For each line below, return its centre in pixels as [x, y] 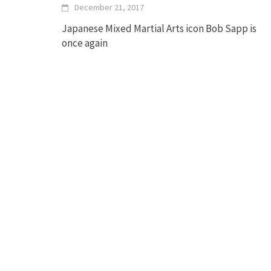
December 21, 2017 [109, 8]
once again [85, 43]
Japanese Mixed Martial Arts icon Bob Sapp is [159, 29]
